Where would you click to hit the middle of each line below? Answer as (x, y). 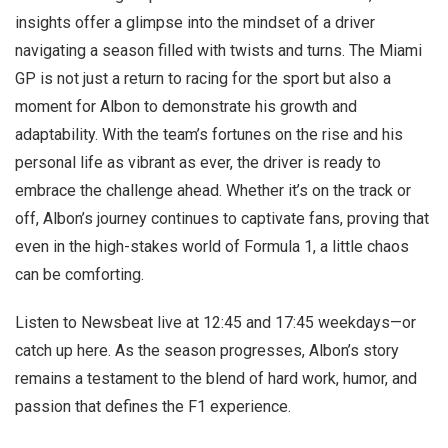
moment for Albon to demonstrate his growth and (186, 106)
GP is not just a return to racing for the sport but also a (203, 78)
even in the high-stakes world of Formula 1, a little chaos (212, 246)
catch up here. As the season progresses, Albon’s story (207, 350)
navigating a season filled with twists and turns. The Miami (218, 50)
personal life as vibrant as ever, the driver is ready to (198, 162)
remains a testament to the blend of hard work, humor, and (216, 378)
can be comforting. (79, 274)
